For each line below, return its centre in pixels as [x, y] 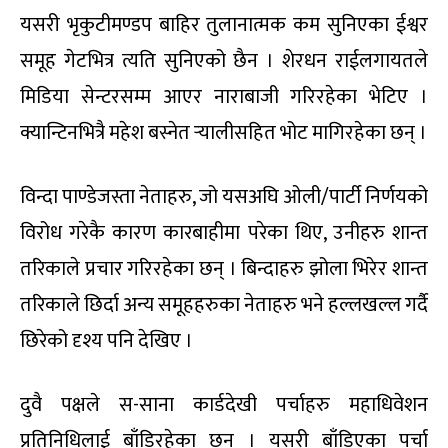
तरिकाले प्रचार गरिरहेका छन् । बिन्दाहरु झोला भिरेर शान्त [224, 268]
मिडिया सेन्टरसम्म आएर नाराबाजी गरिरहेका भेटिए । [224, 96]
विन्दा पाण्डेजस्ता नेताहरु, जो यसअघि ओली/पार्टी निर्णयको [224, 196]
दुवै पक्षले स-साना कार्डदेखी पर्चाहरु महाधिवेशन [224, 404]
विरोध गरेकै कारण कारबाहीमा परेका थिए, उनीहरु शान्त [224, 232]
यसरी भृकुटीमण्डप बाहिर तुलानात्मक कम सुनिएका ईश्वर [224, 24]
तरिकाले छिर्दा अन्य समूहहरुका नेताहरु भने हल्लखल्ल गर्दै [224, 304]
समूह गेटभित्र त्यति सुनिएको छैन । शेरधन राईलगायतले [224, 60]
